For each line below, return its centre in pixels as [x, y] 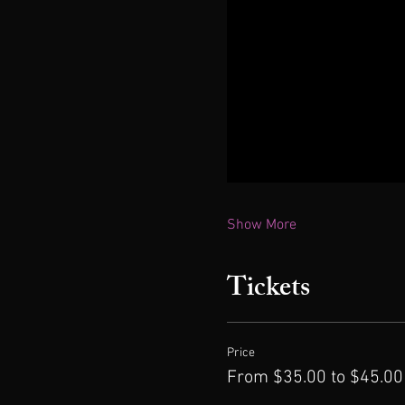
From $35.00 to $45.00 [315, 377]
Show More [261, 225]
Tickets [268, 290]
